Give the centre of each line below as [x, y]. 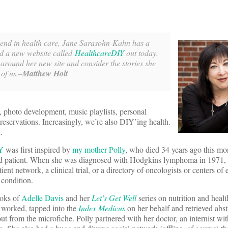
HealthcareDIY [99, 53]
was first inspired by [38, 150]
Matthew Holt [45, 74]
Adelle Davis [42, 198]
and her [78, 198]
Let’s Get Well [114, 198]
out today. [141, 53]
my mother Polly [99, 150]
